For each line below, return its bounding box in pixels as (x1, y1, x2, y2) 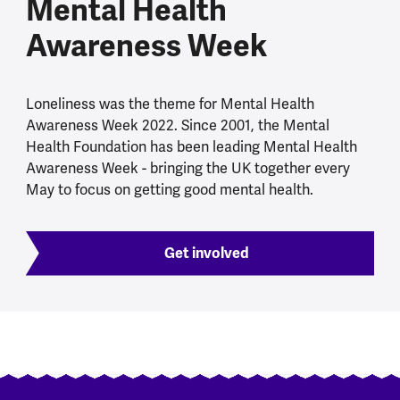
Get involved (164, 243, 249, 262)
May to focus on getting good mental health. (25, 180, 313, 200)
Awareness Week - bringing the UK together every (25, 159, 350, 179)
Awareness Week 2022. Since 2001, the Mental (25, 116, 329, 136)
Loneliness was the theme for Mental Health (25, 95, 314, 114)
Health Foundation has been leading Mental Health (25, 137, 357, 157)
